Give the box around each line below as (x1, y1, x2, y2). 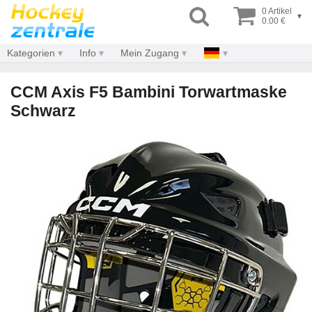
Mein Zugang (120, 47, 179, 58)
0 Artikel (262, 6, 292, 16)
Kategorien (7, 47, 55, 58)
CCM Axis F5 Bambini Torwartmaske (10, 83, 287, 101)
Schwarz (10, 102, 76, 120)
